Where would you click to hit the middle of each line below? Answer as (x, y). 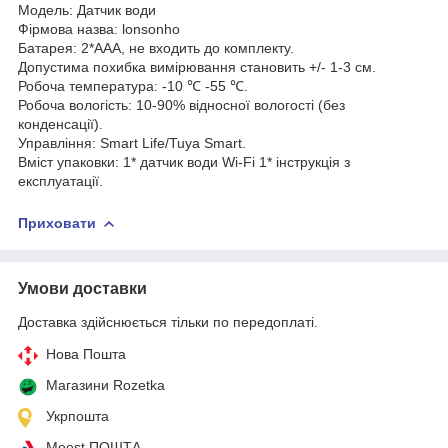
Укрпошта (77, 415)
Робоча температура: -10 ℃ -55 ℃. (133, 85)
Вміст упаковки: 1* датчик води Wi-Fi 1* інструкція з (184, 161)
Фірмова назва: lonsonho (99, 28)
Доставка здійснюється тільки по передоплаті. (168, 321)
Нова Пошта (86, 353)
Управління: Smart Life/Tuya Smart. (132, 142)
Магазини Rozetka (105, 384)
